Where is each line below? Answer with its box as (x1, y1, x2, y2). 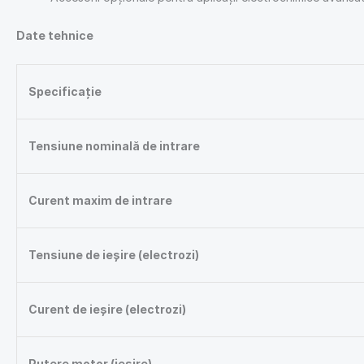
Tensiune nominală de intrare (28, 139, 200, 154)
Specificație (28, 84, 102, 99)
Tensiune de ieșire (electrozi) (28, 248, 199, 262)
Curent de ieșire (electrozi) (28, 302, 186, 317)
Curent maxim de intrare (28, 193, 172, 208)
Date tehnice (16, 28, 93, 42)
